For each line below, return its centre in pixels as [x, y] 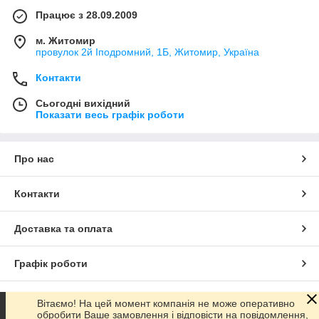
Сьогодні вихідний [83, 103]
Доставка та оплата [63, 228]
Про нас [34, 158]
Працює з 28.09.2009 [87, 15]
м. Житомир [66, 40]
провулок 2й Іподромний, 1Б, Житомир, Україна [147, 52]
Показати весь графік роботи [110, 114]
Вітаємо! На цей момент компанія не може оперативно [166, 303]
